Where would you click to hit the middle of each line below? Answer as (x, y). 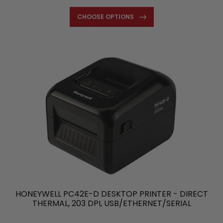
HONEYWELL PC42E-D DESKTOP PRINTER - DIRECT (111, 194)
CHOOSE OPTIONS (105, 17)
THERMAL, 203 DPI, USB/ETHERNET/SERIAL (111, 203)
